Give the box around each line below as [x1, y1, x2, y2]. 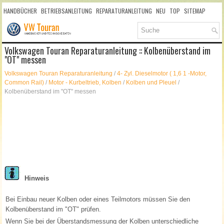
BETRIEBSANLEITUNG [41, 6, 92, 15]
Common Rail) [4, 79, 44, 86]
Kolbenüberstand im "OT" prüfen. [5, 205, 101, 213]
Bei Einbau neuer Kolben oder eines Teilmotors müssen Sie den [5, 195, 190, 203]
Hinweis [20, 174, 49, 182]
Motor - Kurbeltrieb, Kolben [48, 79, 122, 86]
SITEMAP [184, 6, 206, 15]
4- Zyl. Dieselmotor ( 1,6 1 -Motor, [117, 70, 207, 77]
